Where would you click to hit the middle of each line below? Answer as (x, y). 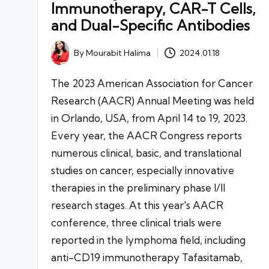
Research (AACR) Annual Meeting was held (153, 101)
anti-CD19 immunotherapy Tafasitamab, (147, 258)
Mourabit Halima (118, 53)
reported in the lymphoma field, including (148, 240)
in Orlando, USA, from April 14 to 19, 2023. (149, 118)
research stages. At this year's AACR (137, 205)
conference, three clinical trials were (136, 223)
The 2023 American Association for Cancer (152, 83)
